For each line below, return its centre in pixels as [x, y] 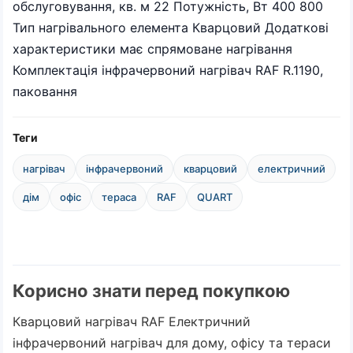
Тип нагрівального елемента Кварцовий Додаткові [171, 28]
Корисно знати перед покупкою [151, 291]
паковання [45, 91]
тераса [119, 197]
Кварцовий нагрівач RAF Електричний [132, 321]
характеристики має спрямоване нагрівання [152, 49]
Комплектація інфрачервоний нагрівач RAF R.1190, [168, 70]
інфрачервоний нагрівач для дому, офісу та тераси [172, 343]
